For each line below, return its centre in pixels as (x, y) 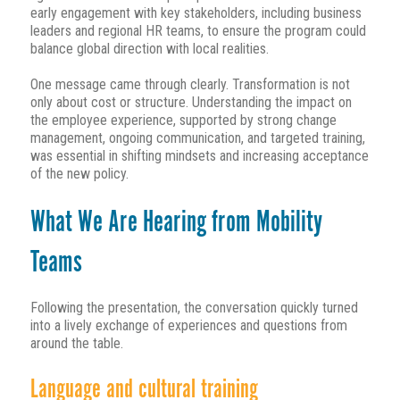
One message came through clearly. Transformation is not (190, 85)
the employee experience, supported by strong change (183, 121)
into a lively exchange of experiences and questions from (188, 326)
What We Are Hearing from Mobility (176, 221)
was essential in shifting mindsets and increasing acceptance (199, 156)
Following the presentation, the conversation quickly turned (194, 308)
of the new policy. (79, 174)
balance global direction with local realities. (149, 49)
